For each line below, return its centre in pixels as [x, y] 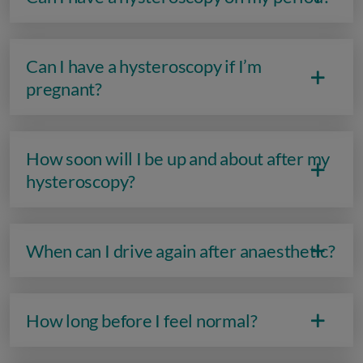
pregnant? [64, 89]
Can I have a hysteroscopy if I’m [144, 66]
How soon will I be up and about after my [178, 158]
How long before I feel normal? [142, 320]
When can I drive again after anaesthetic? [181, 251]
